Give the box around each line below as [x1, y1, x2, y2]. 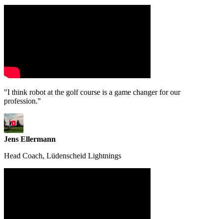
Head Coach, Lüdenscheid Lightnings [4, 152, 121, 160]
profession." [4, 97, 41, 106]
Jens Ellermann [4, 135, 56, 144]
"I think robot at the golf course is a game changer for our [4, 88, 180, 97]
